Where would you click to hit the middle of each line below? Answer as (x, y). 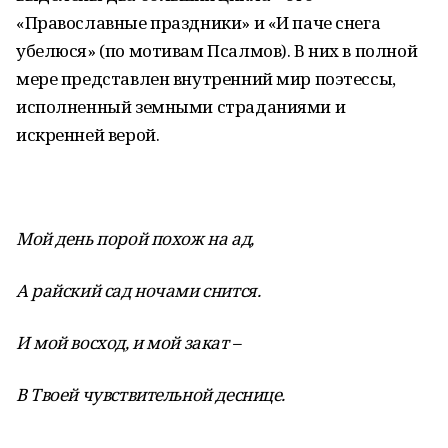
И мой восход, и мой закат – (128, 342)
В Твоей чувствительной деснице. (150, 394)
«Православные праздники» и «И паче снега (198, 22)
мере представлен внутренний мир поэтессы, (206, 78)
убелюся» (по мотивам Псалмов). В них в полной (217, 50)
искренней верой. (88, 134)
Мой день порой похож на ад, (135, 238)
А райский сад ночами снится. (138, 290)
